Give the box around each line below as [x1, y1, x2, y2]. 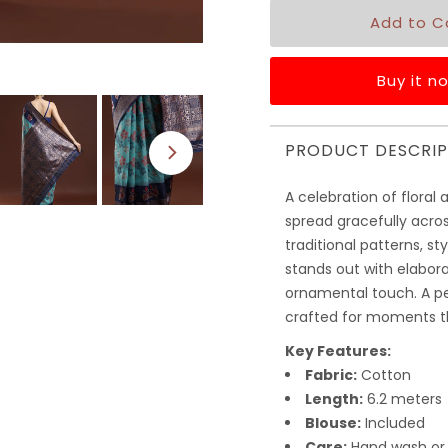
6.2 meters [366, 388, 442, 409]
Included [364, 412, 425, 433]
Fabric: [304, 364, 357, 385]
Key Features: [284, 340, 391, 361]
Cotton [356, 364, 411, 385]
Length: [304, 388, 363, 409]
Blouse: [304, 412, 361, 433]
